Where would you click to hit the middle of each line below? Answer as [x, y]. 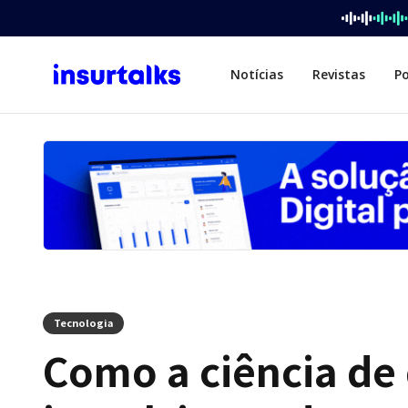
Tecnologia [83, 322]
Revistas [339, 74]
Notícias [257, 74]
